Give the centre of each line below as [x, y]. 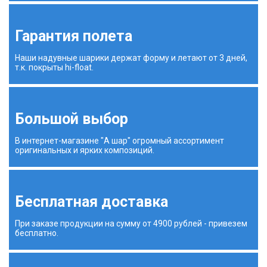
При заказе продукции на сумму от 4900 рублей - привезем [131, 224]
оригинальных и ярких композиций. [85, 150]
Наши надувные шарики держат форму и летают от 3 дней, [131, 58]
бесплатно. [37, 233]
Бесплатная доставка [91, 202]
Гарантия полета [74, 36]
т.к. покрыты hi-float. [54, 68]
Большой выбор [72, 119]
